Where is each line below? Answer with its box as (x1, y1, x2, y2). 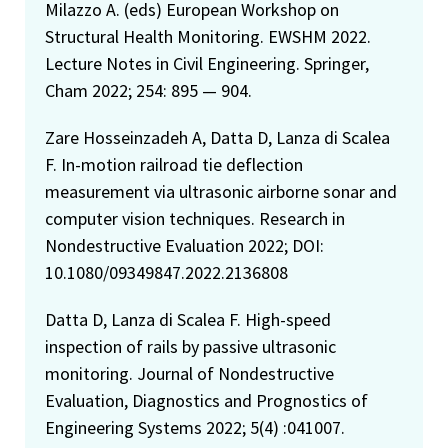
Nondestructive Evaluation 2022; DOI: (45, 233, 324, 257)
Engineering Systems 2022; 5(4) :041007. (45, 415, 345, 439)
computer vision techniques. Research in (45, 206, 345, 230)
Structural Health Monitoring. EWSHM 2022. (45, 24, 371, 48)
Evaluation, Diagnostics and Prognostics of (45, 388, 368, 412)
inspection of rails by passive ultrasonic (45, 334, 336, 358)
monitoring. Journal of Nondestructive (45, 361, 334, 385)
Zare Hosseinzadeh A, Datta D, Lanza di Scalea (45, 125, 390, 149)
